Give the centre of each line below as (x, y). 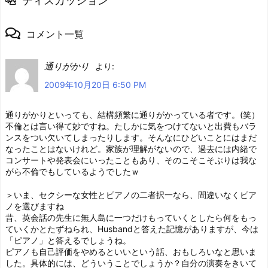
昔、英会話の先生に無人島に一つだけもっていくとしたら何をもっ (131, 218)
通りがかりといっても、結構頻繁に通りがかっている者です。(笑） (133, 115)
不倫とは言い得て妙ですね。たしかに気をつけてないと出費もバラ (131, 126)
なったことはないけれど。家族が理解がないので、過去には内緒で (131, 149)
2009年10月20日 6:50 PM (95, 85)
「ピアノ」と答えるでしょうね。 (68, 240)
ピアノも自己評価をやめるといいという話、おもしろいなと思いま (131, 252)
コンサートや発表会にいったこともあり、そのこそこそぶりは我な (131, 160)
